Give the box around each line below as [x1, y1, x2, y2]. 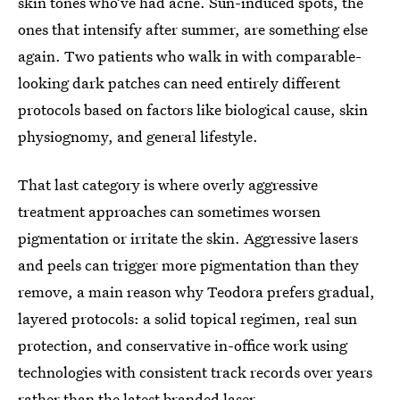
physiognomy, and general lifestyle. [18, 126, 258, 147]
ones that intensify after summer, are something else [18, 19, 368, 40]
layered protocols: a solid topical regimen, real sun [18, 308, 357, 329]
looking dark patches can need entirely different [18, 72, 340, 94]
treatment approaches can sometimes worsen [18, 201, 321, 222]
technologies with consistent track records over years [18, 362, 372, 383]
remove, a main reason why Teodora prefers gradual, [18, 281, 375, 303]
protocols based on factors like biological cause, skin [18, 99, 368, 121]
